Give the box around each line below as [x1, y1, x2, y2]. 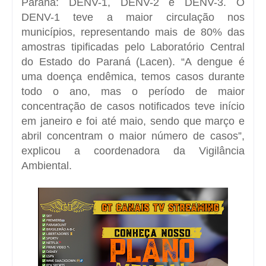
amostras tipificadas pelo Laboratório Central [21, 40, 245, 53]
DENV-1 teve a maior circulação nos [21, 11, 245, 23]
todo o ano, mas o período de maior [21, 85, 245, 97]
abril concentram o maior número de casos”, [21, 129, 245, 142]
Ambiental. [21, 159, 72, 172]
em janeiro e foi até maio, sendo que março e [21, 115, 245, 127]
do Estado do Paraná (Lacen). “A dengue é [21, 55, 245, 68]
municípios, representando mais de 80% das [21, 26, 245, 38]
